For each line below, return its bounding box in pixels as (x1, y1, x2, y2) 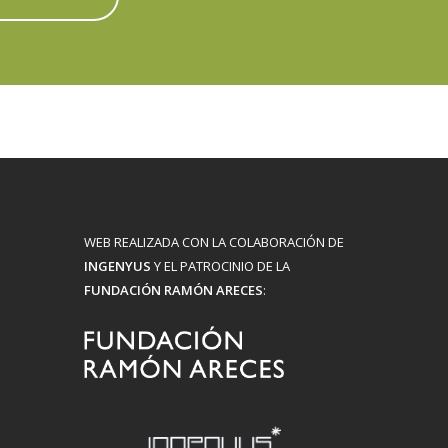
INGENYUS (83, 256, 151, 275)
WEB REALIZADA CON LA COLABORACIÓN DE (83, 232, 344, 251)
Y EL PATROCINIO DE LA (150, 256, 290, 275)
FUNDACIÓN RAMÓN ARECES (83, 280, 263, 299)
